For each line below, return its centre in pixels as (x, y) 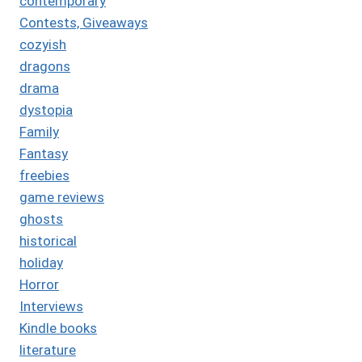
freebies (44, 176)
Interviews (51, 307)
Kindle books (58, 328)
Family (39, 132)
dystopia (46, 110)
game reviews (62, 198)
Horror (39, 285)
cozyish (43, 45)
